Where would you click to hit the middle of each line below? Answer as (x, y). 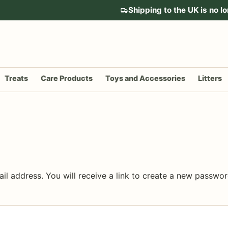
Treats (17, 78)
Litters (210, 78)
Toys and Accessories (146, 78)
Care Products (67, 78)
